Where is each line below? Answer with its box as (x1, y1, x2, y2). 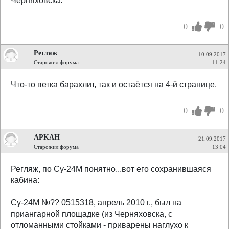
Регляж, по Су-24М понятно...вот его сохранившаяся (11, 165, 211, 173)
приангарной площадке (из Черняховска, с (11, 210, 172, 218)
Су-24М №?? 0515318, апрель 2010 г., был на (11, 198, 181, 207)
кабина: (11, 176, 39, 185)
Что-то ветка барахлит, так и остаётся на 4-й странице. (11, 80, 217, 89)
